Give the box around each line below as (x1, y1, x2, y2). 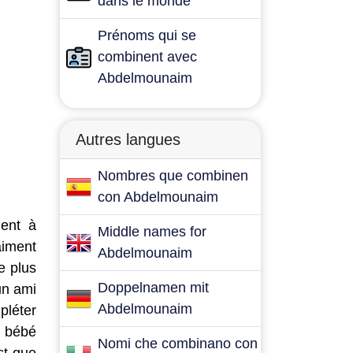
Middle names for (98, 224, 206, 240)
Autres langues (76, 131, 180, 148)
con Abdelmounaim (98, 189, 218, 205)
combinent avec (98, 49, 197, 65)
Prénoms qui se (98, 28, 196, 43)
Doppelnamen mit (98, 280, 209, 295)
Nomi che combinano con (98, 336, 258, 351)
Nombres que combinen (98, 168, 248, 184)
